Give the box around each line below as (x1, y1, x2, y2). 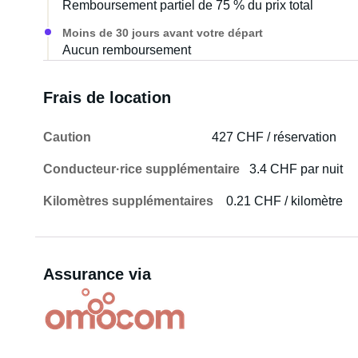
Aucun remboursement (62, 43, 191, 57)
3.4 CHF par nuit (249, 162, 344, 176)
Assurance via (42, 265, 151, 283)
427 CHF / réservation (212, 130, 337, 144)
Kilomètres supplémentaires (42, 194, 213, 208)
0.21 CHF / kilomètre (226, 194, 344, 208)
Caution (42, 130, 91, 144)
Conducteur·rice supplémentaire (42, 162, 240, 176)
